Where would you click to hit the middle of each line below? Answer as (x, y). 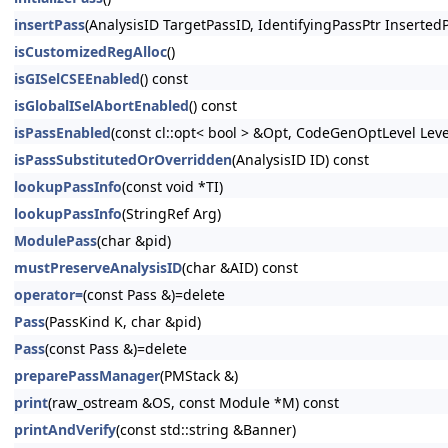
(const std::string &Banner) (206, 429)
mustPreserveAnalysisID (98, 267)
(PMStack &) (199, 375)
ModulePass (55, 240)
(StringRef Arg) (171, 213)
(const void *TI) (172, 186)
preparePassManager (87, 375)
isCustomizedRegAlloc (90, 51)
